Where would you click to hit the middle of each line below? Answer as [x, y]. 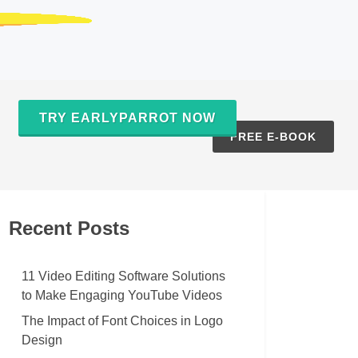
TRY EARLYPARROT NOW [127, 118]
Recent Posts [69, 228]
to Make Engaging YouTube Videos [122, 295]
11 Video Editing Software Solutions [123, 276]
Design [42, 340]
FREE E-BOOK [273, 137]
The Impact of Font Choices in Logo [122, 321]
